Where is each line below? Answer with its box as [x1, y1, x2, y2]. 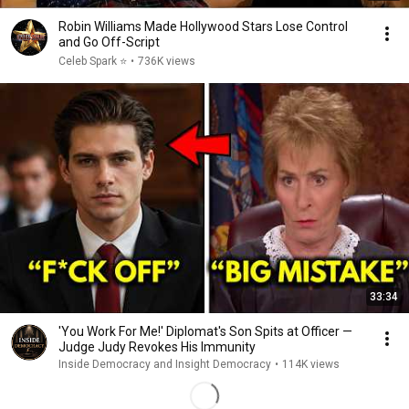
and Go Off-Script [58, 35, 160, 49]
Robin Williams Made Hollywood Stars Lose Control [58, 19, 348, 34]
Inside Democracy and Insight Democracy [58, 358, 271, 371]
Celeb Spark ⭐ [58, 55, 127, 68]
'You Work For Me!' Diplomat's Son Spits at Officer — [58, 324, 352, 339]
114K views [282, 358, 340, 371]
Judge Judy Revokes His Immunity [58, 340, 256, 354]
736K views [138, 55, 195, 68]
